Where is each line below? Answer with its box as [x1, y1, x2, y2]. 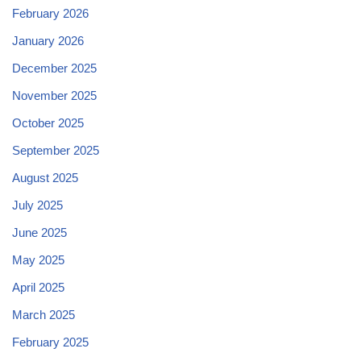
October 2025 [12, 115, 84, 130]
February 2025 [12, 334, 89, 349]
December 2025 [12, 60, 97, 75]
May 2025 [12, 252, 64, 267]
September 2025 [12, 143, 99, 157]
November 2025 [12, 88, 97, 102]
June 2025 [12, 225, 67, 239]
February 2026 [12, 6, 89, 20]
